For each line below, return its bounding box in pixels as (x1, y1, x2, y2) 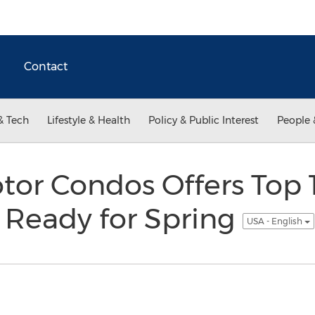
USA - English (246, 215, 304, 226)
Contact (24, 60, 67, 73)
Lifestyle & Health (47, 114, 130, 127)
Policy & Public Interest (148, 114, 259, 127)
